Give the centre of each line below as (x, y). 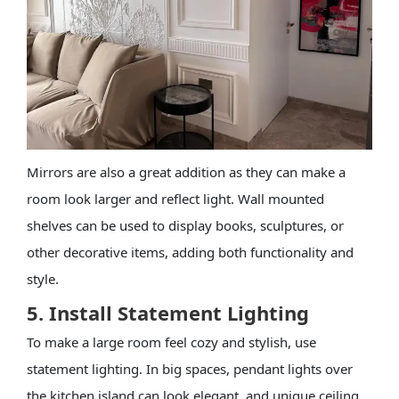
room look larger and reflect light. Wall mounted (175, 199)
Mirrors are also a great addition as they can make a (186, 172)
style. (42, 279)
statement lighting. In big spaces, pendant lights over (189, 369)
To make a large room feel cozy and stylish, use (171, 342)
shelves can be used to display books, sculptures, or (185, 226)
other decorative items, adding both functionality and (190, 252)
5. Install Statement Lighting (167, 313)
